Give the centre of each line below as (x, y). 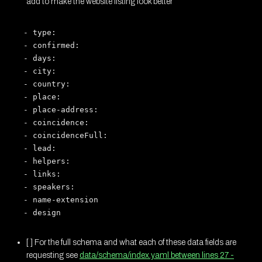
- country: (47, 84)
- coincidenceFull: (65, 135)
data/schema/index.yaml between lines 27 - (157, 255)
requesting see (53, 255)
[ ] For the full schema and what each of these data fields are (131, 242)
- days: (40, 58)
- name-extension (61, 199)
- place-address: (61, 109)
